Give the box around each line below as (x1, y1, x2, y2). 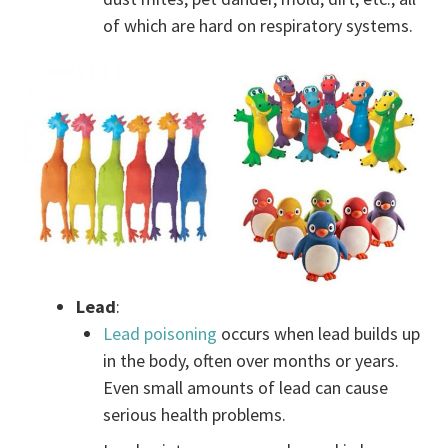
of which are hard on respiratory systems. (103, 13, 414, 37)
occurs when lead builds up (217, 321, 421, 345)
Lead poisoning (103, 321, 218, 345)
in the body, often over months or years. (103, 348, 400, 372)
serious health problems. (103, 402, 287, 426)
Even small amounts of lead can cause (103, 375, 389, 399)
